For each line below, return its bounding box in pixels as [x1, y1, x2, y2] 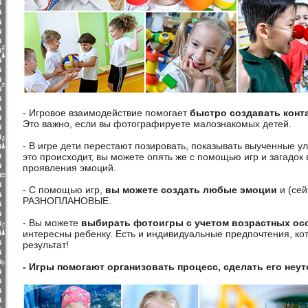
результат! [23, 239, 69, 250]
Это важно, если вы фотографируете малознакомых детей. [23, 118, 291, 129]
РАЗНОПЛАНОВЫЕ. [23, 195, 111, 206]
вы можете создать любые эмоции [105, 184, 277, 195]
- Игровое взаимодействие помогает [23, 107, 190, 118]
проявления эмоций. [23, 162, 119, 173]
